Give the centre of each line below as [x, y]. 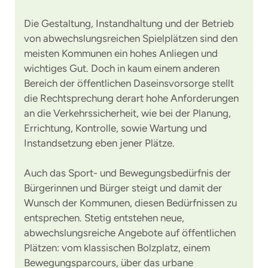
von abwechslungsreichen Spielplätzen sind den [131, 38]
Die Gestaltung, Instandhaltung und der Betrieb [129, 23]
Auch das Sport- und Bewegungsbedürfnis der [127, 173]
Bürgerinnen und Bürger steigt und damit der [123, 188]
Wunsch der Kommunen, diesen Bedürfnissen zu [130, 203]
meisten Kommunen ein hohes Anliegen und [121, 53]
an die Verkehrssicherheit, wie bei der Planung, [127, 113]
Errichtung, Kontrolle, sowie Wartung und [115, 128]
